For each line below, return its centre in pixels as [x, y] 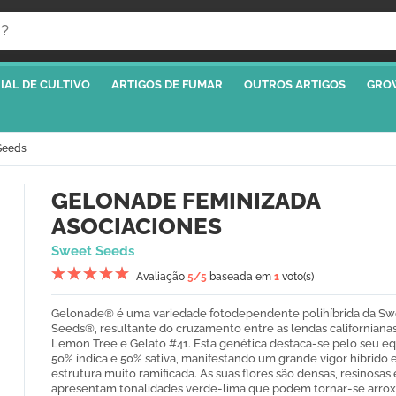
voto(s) [297, 277]
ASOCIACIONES [137, 227]
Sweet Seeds [93, 251]
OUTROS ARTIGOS [294, 85]
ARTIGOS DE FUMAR [167, 85]
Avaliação [162, 277]
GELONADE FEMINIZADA [186, 201]
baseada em [240, 277]
